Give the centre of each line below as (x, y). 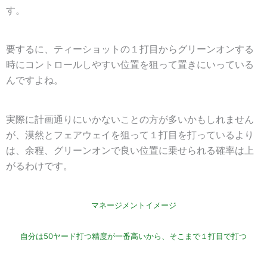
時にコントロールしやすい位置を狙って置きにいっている (130, 65)
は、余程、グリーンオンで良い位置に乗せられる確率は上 (130, 150)
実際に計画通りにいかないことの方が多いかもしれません (130, 119)
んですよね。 (35, 80)
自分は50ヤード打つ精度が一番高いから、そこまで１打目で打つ (133, 236)
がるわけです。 (39, 166)
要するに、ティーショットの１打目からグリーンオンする (130, 49)
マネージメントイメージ (133, 205)
